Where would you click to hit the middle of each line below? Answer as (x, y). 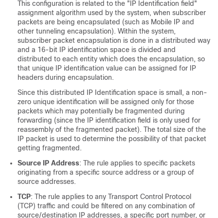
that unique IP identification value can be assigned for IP (107, 68)
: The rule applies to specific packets (137, 163)
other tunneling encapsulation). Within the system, (97, 31)
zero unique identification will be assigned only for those (106, 102)
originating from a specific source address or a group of (106, 172)
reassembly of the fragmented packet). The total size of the (112, 129)
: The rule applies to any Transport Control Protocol (111, 197)
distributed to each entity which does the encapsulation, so (111, 59)
